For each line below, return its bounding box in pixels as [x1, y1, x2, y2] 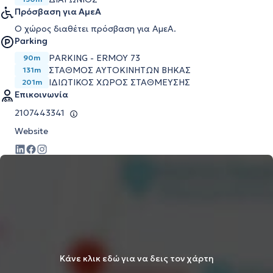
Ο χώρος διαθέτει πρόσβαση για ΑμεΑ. [15, 23, 176, 34]
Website [15, 126, 48, 136]
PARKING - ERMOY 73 [49, 52, 140, 63]
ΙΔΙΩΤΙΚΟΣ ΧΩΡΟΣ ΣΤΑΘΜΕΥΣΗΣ [49, 77, 190, 88]
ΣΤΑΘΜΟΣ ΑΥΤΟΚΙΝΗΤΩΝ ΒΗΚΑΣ [49, 65, 191, 76]
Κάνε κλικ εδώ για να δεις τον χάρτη [59, 252, 214, 264]
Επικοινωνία [15, 89, 68, 100]
